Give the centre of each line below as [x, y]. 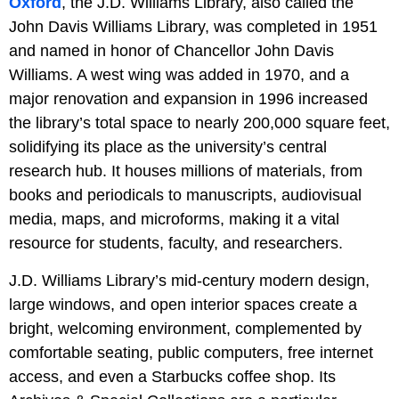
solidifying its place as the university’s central [168, 147]
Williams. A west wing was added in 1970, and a [179, 75]
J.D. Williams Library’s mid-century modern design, [189, 281]
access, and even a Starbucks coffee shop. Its [172, 377]
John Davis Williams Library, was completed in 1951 [193, 27]
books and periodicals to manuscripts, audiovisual [185, 195]
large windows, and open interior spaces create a [183, 305]
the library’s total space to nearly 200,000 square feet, [199, 123]
